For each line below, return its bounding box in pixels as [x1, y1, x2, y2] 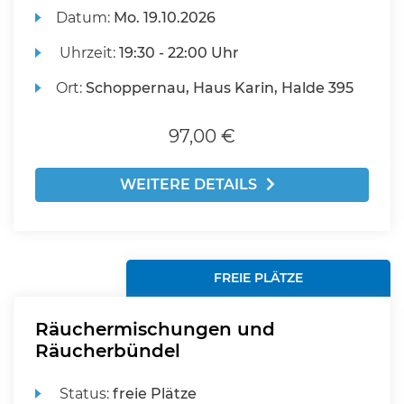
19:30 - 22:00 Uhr [119, 44, 240, 61]
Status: [56, 385, 114, 402]
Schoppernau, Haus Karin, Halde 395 [86, 79, 354, 96]
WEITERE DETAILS [120, 176, 257, 193]
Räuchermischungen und [35, 318, 275, 340]
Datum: [56, 9, 115, 26]
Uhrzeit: [56, 44, 120, 61]
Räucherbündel [35, 340, 180, 362]
